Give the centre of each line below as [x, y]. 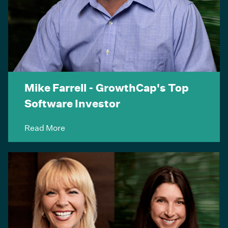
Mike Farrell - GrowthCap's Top [107, 88]
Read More [45, 128]
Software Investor [72, 104]
